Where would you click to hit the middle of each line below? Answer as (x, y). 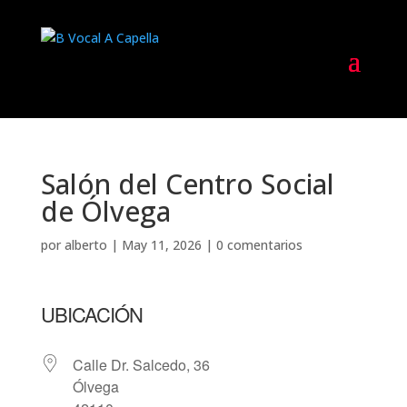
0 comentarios (259, 245)
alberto (85, 245)
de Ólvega (105, 211)
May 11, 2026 (161, 245)
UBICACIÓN (91, 314)
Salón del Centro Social (187, 184)
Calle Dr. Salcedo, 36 (141, 365)
